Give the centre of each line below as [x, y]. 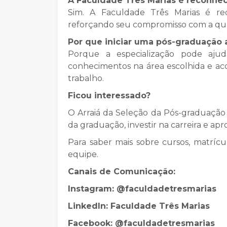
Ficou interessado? [109, 96]
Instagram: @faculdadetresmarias [142, 189]
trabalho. [86, 78]
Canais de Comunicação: [122, 172]
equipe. [83, 154]
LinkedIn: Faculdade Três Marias [139, 206]
